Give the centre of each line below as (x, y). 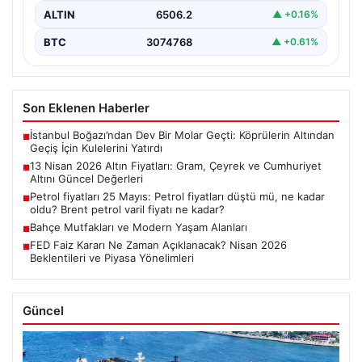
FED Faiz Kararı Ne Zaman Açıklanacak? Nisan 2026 (158, 244)
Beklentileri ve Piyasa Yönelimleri (112, 257)
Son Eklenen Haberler (86, 107)
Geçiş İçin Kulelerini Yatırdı (96, 147)
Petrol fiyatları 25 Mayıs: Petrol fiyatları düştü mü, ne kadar (177, 196)
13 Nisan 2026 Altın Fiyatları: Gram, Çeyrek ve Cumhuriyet (176, 165)
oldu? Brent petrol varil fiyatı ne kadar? (127, 209)
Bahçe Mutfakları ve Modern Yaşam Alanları (139, 227)
